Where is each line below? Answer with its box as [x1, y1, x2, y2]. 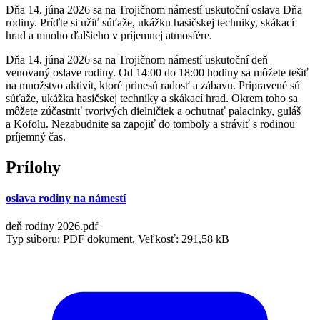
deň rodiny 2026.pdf [6, 220, 98, 233]
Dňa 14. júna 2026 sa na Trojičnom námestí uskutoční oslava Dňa [6, 3, 302, 16]
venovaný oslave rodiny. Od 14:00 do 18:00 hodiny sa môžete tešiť [6, 66, 309, 79]
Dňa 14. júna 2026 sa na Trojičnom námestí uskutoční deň [6, 53, 268, 66]
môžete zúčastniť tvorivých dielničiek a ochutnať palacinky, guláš [6, 104, 301, 117]
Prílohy [6, 157, 61, 176]
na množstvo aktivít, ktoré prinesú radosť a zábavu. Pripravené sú [6, 79, 300, 91]
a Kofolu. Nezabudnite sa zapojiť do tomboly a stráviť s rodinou [6, 117, 295, 130]
